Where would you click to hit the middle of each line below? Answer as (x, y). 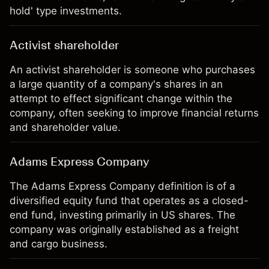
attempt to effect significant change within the (121, 98)
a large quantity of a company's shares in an (116, 84)
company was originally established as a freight (124, 229)
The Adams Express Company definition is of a (122, 186)
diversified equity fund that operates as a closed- (129, 201)
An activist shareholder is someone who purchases (132, 70)
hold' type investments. (66, 11)
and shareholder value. (65, 127)
